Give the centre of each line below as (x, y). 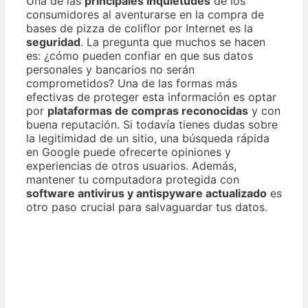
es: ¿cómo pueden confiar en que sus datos (140, 55)
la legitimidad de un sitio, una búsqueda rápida (148, 138)
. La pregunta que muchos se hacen (173, 42)
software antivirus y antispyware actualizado (146, 193)
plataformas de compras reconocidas (148, 110)
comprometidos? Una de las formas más (132, 83)
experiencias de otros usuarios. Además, (131, 165)
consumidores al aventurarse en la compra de (145, 14)
